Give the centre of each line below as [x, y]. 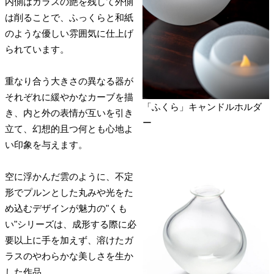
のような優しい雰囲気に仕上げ [69, 33]
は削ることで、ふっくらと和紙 [69, 17]
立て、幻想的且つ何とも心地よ [69, 128]
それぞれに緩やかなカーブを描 [69, 97]
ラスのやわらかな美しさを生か [69, 256]
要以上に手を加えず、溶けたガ [69, 240]
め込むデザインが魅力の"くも [66, 208]
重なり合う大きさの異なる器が [69, 81]
